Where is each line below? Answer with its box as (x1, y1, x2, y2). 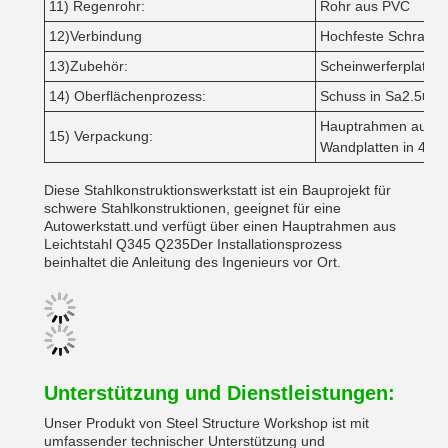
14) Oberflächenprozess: (49, 88, 206, 104)
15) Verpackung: (49, 128, 153, 144)
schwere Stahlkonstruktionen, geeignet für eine (44, 200, 341, 216)
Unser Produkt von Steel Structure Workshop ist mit (44, 415, 369, 431)
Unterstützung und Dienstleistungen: (44, 382, 395, 404)
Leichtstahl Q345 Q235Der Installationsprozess (44, 236, 342, 252)
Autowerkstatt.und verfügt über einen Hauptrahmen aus (44, 218, 396, 234)
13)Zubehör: (49, 58, 128, 74)
